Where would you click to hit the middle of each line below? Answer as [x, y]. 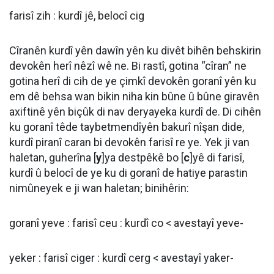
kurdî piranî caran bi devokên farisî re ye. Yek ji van [129, 142]
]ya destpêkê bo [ [143, 157]
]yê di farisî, [217, 157]
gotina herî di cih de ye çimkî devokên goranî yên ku [133, 81]
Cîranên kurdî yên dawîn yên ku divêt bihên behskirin [135, 50]
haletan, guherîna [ [53, 157]
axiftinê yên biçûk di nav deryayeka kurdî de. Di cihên [135, 112]
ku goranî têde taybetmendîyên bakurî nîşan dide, [127, 127]
